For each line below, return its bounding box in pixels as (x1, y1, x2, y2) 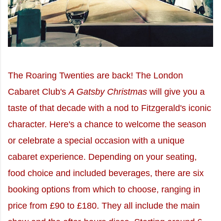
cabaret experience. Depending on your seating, (8, 152, 197, 162)
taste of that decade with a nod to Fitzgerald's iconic (8, 103, 211, 113)
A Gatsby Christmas (69, 87, 147, 97)
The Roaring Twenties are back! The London (8, 71, 183, 81)
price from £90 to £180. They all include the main (8, 201, 200, 211)
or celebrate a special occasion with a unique (8, 136, 184, 146)
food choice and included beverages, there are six (8, 168, 204, 179)
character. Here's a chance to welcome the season (8, 119, 206, 130)
